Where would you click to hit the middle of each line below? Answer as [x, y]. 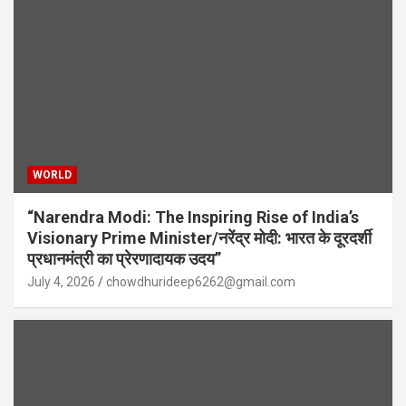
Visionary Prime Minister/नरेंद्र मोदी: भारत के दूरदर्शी [199, 237]
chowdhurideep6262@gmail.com [201, 281]
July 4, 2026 [61, 281]
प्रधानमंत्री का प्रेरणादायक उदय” [124, 258]
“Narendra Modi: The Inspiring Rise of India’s [193, 217]
